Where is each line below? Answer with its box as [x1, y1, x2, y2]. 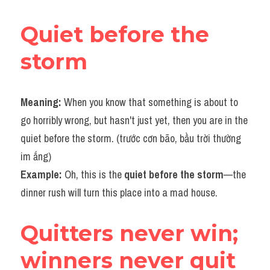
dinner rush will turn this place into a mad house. [20, 185, 218, 200]
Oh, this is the [64, 167, 124, 182]
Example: [20, 167, 64, 182]
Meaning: [20, 95, 64, 110]
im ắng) [20, 149, 51, 164]
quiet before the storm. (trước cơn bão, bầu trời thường [20, 131, 241, 146]
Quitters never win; [20, 220, 238, 246]
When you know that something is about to [64, 95, 238, 110]
